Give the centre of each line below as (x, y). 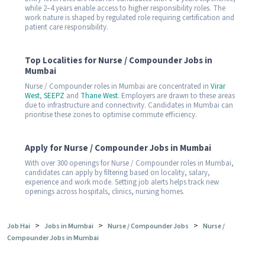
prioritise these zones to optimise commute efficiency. (111, 114)
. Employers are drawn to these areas (176, 96)
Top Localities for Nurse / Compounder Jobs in (119, 60)
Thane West (99, 96)
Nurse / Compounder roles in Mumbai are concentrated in (118, 86)
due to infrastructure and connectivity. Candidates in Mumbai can (129, 105)
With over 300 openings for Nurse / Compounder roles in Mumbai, (129, 163)
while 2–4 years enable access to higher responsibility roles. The (125, 8)
